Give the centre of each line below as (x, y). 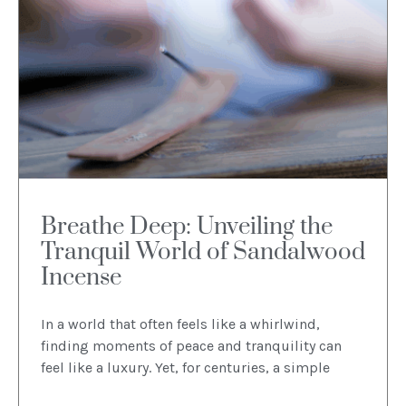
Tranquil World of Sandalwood (203, 253)
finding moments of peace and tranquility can (191, 346)
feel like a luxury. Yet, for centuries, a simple (185, 368)
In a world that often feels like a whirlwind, (180, 324)
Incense (81, 278)
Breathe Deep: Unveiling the (187, 227)
